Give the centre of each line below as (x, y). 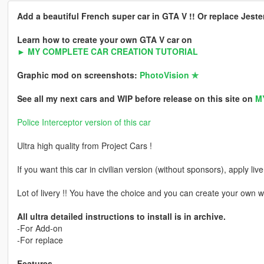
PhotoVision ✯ (169, 75)
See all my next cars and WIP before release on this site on (136, 99)
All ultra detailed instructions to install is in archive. (121, 217)
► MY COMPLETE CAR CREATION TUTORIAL (107, 52)
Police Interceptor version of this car (84, 122)
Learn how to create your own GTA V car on (104, 40)
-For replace (40, 240)
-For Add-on (39, 228)
